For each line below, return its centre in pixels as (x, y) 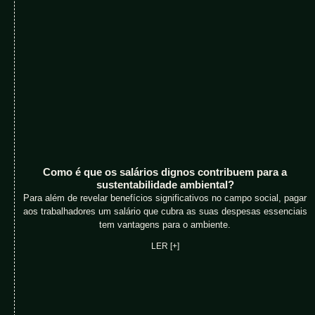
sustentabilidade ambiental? (165, 184)
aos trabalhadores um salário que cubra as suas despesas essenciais (165, 211)
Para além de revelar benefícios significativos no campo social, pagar (165, 198)
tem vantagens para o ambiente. (165, 224)
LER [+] (165, 246)
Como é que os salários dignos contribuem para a (165, 172)
